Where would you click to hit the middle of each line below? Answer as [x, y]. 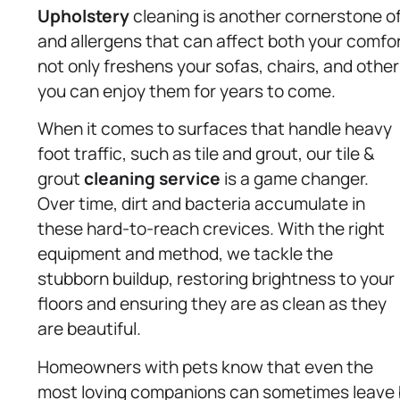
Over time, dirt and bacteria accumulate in [201, 204]
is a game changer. [295, 179]
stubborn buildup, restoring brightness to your [216, 279]
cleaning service [152, 179]
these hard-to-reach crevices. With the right [211, 229]
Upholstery [83, 16]
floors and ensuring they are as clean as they [212, 304]
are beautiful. [89, 329]
